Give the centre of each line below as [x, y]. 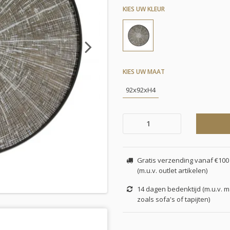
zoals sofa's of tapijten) [173, 199]
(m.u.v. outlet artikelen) [172, 170]
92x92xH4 [141, 90]
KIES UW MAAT [144, 71]
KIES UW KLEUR [144, 9]
